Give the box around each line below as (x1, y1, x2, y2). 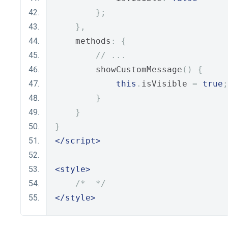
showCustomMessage (55, 65, 182, 74)
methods (55, 36, 111, 46)
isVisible (141, 79, 192, 89)
